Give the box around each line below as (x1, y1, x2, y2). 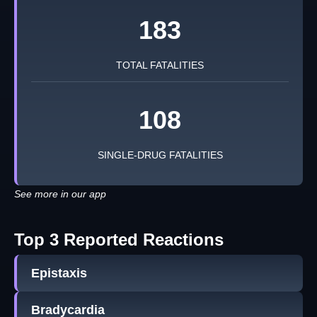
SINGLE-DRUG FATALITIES (97, 149, 223, 161)
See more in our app (14, 188, 106, 200)
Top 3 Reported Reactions (14, 230, 224, 250)
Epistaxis (31, 266, 87, 281)
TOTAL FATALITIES (116, 59, 204, 71)
